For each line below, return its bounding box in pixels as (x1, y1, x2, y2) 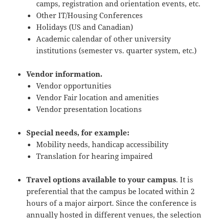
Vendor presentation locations (36, 104, 142, 114)
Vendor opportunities (36, 81, 112, 91)
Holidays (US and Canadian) (36, 22, 133, 32)
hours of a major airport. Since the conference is (26, 198, 197, 208)
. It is (176, 175, 194, 185)
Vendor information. (26, 69, 103, 79)
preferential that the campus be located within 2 (26, 186, 195, 197)
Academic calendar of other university (36, 34, 171, 44)
